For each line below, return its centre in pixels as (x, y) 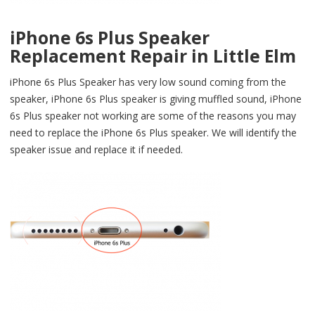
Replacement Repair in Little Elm (153, 56)
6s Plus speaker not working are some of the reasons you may (153, 115)
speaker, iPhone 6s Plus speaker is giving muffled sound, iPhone (156, 98)
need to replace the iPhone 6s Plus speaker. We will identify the (153, 132)
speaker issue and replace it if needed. (96, 149)
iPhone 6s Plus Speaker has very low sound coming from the (148, 82)
